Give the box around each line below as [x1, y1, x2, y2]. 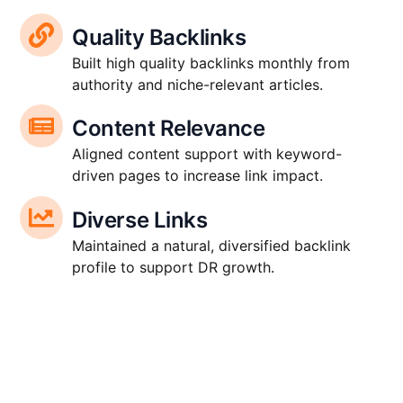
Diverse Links [72, 206, 208, 233]
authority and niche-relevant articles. [72, 76, 324, 94]
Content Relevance [72, 115, 265, 142]
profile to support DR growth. [72, 257, 275, 276]
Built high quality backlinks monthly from [72, 54, 351, 72]
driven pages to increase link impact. [72, 166, 324, 185]
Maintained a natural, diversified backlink [72, 236, 352, 255]
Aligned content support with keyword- [72, 145, 343, 164]
